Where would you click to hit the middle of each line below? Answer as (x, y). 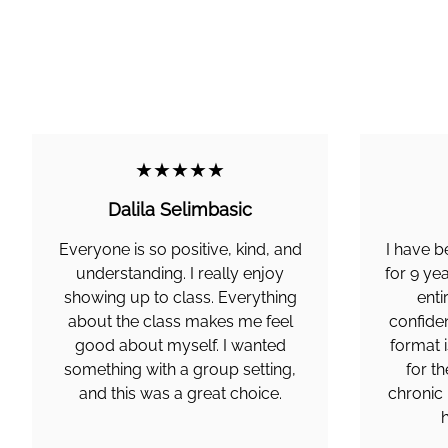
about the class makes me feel (180, 321)
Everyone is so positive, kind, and (180, 249)
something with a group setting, (180, 369)
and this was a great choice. (180, 393)
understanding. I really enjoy (180, 273)
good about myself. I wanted (180, 345)
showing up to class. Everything (180, 297)
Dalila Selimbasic (180, 209)
